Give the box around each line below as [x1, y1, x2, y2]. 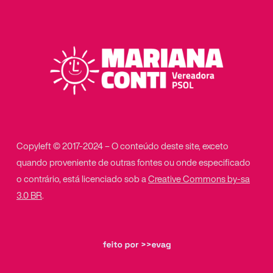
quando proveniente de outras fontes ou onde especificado [16, 155, 250, 169]
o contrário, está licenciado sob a [16, 172, 148, 186]
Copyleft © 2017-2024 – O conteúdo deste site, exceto [16, 139, 229, 153]
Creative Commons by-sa [148, 172, 250, 186]
